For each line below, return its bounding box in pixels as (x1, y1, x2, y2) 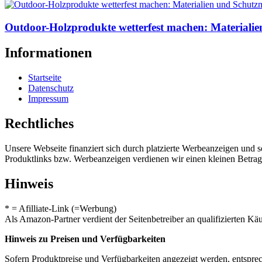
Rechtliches (5, 116, 74, 132)
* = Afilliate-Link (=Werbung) (5, 203, 116, 213)
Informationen (5, 45, 92, 61)
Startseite (28, 73, 61, 83)
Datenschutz (28, 83, 74, 94)
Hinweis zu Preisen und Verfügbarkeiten (5, 233, 166, 244)
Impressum (28, 94, 68, 104)
